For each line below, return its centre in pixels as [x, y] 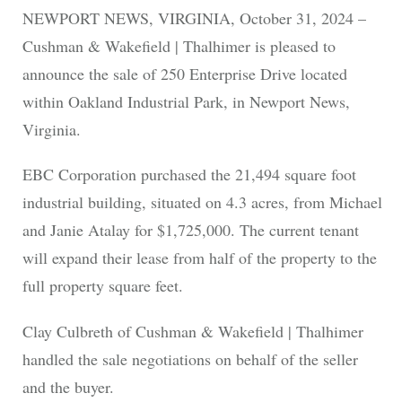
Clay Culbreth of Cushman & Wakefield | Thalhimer [192, 331]
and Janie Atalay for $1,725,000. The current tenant [190, 230]
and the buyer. [68, 386]
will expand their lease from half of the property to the [199, 258]
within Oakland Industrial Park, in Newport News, [186, 102]
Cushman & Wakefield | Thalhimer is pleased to [179, 46]
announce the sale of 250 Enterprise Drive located [184, 74]
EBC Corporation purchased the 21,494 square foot [189, 175]
